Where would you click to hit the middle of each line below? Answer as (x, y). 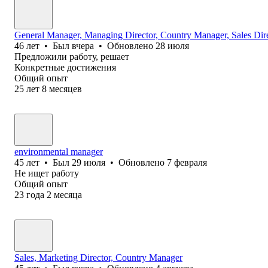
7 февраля (187, 162)
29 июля (89, 162)
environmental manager (59, 151)
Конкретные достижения (65, 67)
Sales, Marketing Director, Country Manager (98, 257)
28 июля (172, 45)
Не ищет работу (47, 173)
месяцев (66, 89)
